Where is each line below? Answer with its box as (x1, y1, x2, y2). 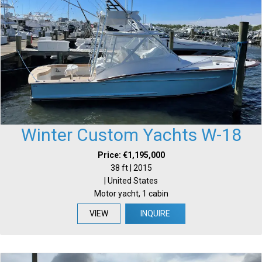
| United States (104, 176, 158, 186)
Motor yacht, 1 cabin (94, 189, 168, 199)
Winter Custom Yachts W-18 (20, 125, 242, 146)
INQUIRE (140, 209, 170, 219)
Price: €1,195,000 (97, 150, 165, 160)
